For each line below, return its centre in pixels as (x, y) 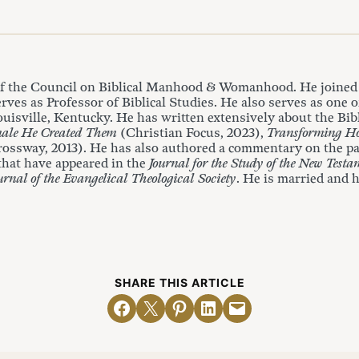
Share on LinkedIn (234, 307)
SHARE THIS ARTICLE (179, 283)
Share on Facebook (149, 307)
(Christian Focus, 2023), (194, 134)
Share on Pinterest (203, 307)
